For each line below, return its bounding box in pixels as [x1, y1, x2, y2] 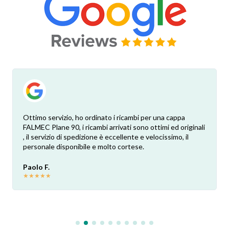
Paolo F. [23, 163, 50, 172]
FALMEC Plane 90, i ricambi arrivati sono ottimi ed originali [23, 123, 205, 132]
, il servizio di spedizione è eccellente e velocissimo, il [23, 132, 189, 142]
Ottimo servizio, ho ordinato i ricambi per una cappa [23, 113, 185, 122]
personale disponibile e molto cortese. [23, 142, 146, 151]
